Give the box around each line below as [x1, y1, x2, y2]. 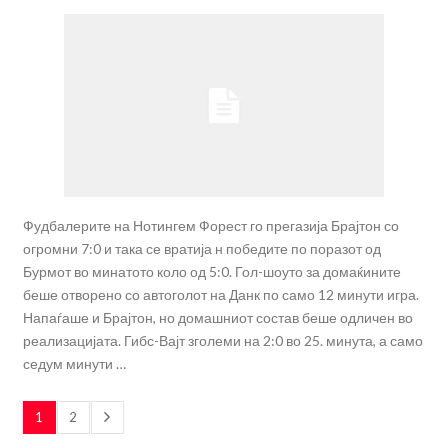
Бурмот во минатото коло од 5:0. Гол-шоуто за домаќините [22, 263, 401, 281]
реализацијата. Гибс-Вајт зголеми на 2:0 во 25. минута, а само [22, 332, 423, 350]
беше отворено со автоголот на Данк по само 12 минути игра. [22, 286, 419, 304]
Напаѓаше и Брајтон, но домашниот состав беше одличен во [22, 309, 413, 327]
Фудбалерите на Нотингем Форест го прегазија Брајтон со [22, 217, 399, 235]
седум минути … [22, 355, 126, 373]
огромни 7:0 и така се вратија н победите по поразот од [22, 240, 381, 258]
